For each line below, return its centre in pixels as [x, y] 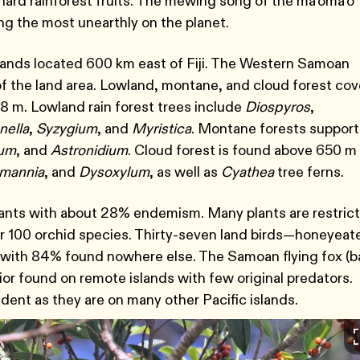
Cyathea [247, 172]
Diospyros [278, 107]
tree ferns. [311, 172]
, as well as [185, 172]
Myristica [162, 129]
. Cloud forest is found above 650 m [242, 150]
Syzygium [67, 129]
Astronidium [89, 150]
